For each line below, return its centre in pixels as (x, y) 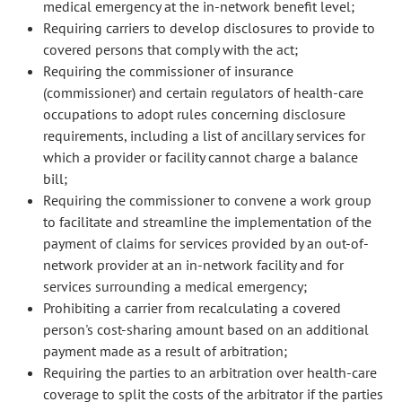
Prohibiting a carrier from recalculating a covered (192, 308)
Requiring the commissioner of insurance (168, 71)
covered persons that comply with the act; (170, 49)
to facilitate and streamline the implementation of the (207, 222)
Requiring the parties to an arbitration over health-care (210, 372)
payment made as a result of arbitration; (165, 351)
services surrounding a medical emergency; (175, 286)
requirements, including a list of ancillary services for (204, 135)
